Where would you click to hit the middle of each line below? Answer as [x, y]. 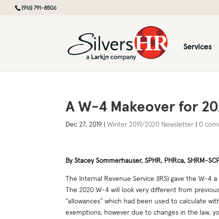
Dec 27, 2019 [84, 124]
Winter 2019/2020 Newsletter [151, 124]
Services [197, 46]
